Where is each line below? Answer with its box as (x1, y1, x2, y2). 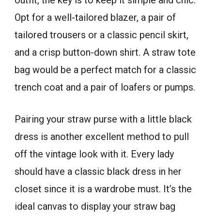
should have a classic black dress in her (15, 165, 182, 177)
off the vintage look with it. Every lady (15, 148, 174, 160)
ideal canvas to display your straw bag (15, 200, 175, 212)
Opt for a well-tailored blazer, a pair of (15, 11, 176, 23)
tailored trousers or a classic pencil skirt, (15, 29, 188, 41)
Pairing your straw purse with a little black (15, 113, 192, 125)
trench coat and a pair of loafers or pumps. (15, 81, 195, 93)
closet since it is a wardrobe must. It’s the (15, 183, 192, 195)
